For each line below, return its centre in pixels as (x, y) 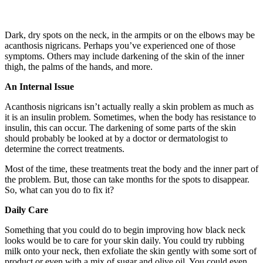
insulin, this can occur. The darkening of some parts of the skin (120, 127)
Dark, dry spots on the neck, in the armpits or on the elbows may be (130, 35)
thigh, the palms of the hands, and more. (79, 66)
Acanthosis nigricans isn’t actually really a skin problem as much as (129, 106)
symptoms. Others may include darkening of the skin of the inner (124, 56)
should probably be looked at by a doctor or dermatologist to (116, 138)
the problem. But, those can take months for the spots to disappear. (127, 179)
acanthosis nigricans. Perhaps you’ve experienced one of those (120, 45)
